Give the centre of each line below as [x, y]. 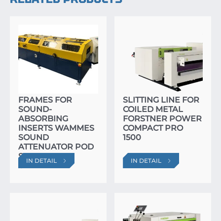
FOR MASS [39, 81]
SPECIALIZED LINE [56, 72]
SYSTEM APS [44, 156]
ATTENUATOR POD [56, 147]
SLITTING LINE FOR [161, 100]
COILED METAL [153, 109]
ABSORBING [43, 118]
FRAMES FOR [45, 100]
